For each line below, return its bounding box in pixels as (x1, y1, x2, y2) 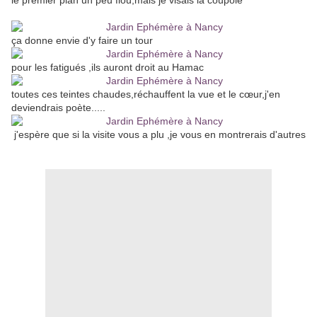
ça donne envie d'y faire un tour (11, 35, 153, 47)
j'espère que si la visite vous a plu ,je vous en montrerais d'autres (11, 129, 306, 141)
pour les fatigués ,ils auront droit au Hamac (11, 62, 204, 74)
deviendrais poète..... (11, 102, 105, 114)
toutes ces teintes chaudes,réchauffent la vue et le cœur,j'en (11, 88, 280, 100)
